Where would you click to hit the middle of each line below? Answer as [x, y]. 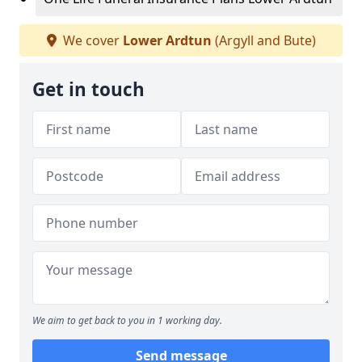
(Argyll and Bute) [263, 40]
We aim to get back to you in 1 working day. [127, 320]
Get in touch [88, 89]
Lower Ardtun [167, 40]
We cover [91, 40]
